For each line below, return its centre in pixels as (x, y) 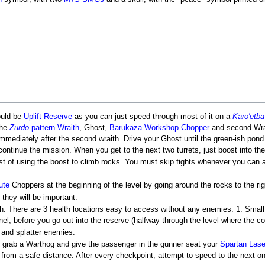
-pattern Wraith (54, 127)
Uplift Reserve (48, 116)
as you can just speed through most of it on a (152, 116)
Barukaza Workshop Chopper (159, 127)
